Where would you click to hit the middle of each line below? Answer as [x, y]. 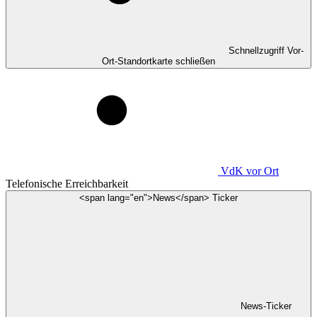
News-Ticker [266, 306]
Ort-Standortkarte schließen [158, 61]
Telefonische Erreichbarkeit [67, 184]
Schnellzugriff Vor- [266, 51]
